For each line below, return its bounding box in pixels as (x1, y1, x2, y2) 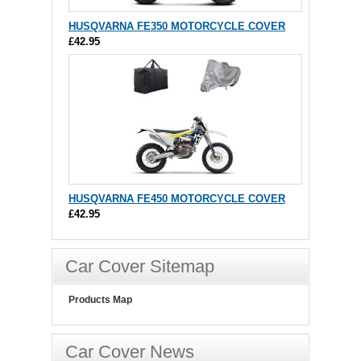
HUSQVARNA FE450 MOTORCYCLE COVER (68, 193, 285, 205)
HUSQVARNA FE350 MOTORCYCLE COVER (68, 20, 285, 33)
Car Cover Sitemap (65, 256, 214, 277)
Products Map (68, 294, 132, 306)
